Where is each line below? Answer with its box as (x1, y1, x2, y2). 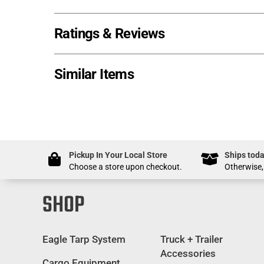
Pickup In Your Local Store (69, 150, 167, 160)
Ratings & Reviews (54, 25, 165, 42)
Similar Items (54, 65, 134, 82)
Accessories (160, 247, 216, 259)
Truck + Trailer (160, 233, 223, 245)
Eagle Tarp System (42, 233, 126, 245)
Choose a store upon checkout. (69, 161, 182, 171)
